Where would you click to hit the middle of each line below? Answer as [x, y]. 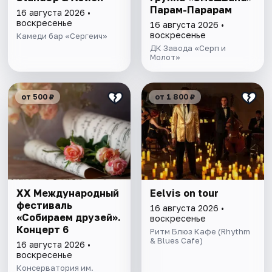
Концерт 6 [43, 230]
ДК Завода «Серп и [188, 48]
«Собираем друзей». [69, 218]
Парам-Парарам [191, 10]
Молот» [165, 57]
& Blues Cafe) [176, 241]
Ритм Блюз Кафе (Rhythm [200, 232]
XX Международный [68, 193]
